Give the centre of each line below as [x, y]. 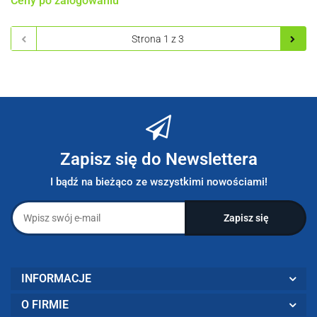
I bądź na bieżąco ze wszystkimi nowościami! [158, 181]
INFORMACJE [56, 278]
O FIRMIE [45, 304]
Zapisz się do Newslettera [158, 159]
